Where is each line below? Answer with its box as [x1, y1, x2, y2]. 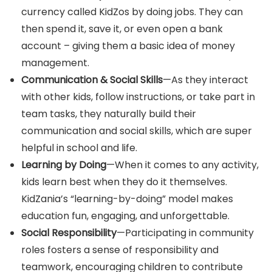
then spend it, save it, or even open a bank [21, 22, 223, 36]
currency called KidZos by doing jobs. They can [21, 5, 243, 19]
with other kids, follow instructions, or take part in [21, 90, 255, 104]
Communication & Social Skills [21, 73, 163, 87]
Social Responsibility [21, 226, 117, 240]
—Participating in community [117, 226, 254, 240]
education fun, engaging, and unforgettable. [21, 209, 229, 223]
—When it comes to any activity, [106, 158, 259, 172]
